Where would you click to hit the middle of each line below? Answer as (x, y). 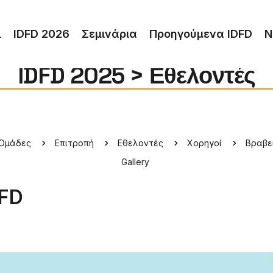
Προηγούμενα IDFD (200, 34)
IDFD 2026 (41, 34)
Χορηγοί (204, 143)
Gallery (135, 161)
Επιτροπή (74, 143)
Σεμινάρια (109, 34)
